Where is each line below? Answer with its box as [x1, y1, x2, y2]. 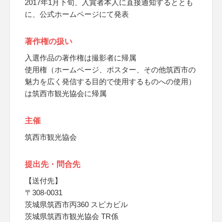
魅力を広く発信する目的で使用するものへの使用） [25, 77, 196, 86]
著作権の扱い [25, 37, 72, 46]
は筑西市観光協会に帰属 [25, 89, 107, 98]
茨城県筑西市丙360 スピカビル [25, 200, 128, 209]
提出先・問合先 [25, 160, 80, 168]
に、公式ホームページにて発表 [25, 10, 129, 18]
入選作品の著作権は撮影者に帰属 [25, 54, 136, 62]
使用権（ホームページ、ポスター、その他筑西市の [25, 65, 196, 74]
